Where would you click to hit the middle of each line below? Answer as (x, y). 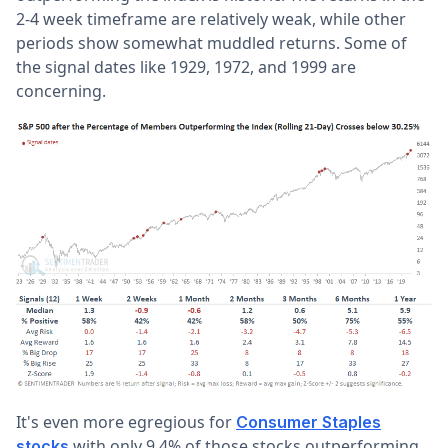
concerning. (61, 90)
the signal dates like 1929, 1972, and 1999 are (186, 66)
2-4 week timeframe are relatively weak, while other (211, 18)
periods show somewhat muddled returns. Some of (211, 42)
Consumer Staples (308, 422)
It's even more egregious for (126, 422)
